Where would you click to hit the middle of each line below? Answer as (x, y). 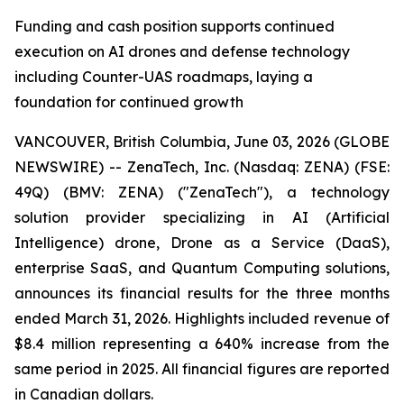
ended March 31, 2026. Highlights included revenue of (202, 318)
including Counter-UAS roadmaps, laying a (164, 77)
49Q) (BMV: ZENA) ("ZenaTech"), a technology (202, 192)
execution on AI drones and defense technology (182, 51)
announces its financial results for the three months (202, 293)
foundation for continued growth (129, 102)
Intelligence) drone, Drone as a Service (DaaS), (202, 243)
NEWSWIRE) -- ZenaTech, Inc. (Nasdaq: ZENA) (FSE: (202, 167)
